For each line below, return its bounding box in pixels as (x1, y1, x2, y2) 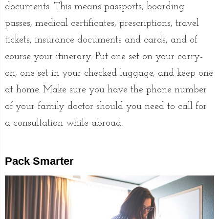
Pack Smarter (5, 154, 74, 167)
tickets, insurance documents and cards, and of (5, 35, 197, 45)
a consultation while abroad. (5, 118, 123, 128)
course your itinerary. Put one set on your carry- (5, 51, 203, 62)
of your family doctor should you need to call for (5, 101, 207, 111)
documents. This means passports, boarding (5, 1, 184, 12)
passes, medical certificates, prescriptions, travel (5, 18, 199, 28)
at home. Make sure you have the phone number (5, 85, 207, 95)
